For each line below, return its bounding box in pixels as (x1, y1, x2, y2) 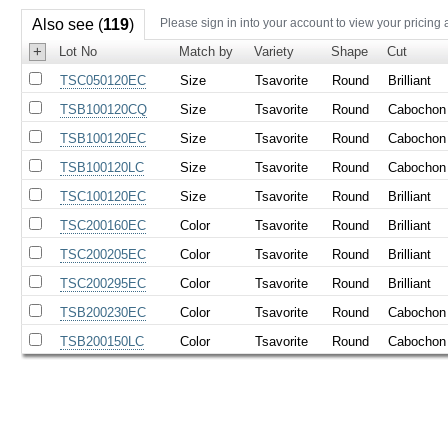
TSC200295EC (60, 275, 147, 291)
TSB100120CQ (60, 101, 148, 117)
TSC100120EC (60, 188, 147, 204)
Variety (254, 43, 295, 59)
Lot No (59, 43, 98, 59)
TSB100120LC (60, 159, 145, 175)
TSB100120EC (60, 130, 147, 146)
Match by (179, 43, 234, 59)
